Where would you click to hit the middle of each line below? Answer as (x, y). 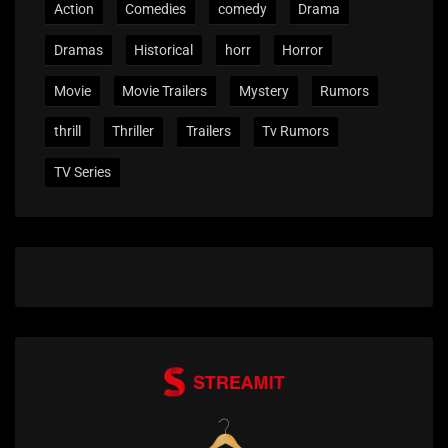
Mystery (263, 90)
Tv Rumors (296, 131)
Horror (303, 49)
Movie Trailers (165, 90)
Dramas (78, 49)
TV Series (82, 172)
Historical (164, 49)
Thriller (133, 131)
